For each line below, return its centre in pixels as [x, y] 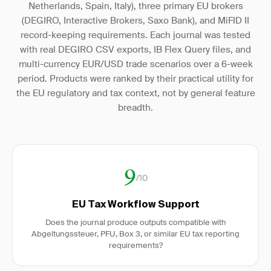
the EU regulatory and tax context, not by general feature [135, 93]
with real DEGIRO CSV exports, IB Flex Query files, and [135, 50]
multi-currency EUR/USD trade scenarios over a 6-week [135, 64]
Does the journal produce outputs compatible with [135, 222]
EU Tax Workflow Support [135, 205]
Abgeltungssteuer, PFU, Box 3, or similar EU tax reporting [135, 234]
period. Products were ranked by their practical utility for [135, 79]
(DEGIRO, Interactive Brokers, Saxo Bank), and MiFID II [135, 21]
